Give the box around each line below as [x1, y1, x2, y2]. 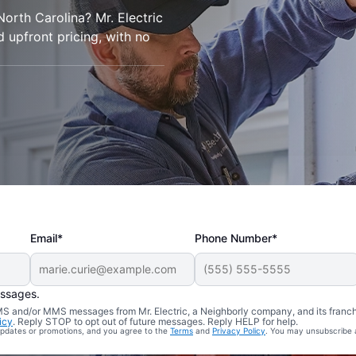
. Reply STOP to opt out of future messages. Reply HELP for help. [13, 315, 298, 327]
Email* [30, 231, 64, 245]
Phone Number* [195, 231, 278, 245]
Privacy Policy [212, 326, 265, 335]
